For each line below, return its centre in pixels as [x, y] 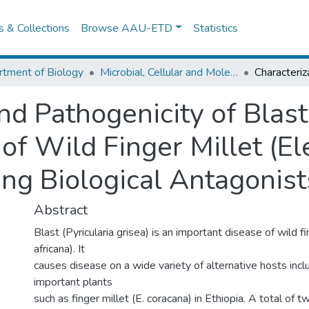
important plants [73, 282]
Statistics [216, 28]
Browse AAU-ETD [127, 28]
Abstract [61, 210]
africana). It [59, 249]
